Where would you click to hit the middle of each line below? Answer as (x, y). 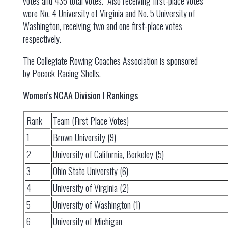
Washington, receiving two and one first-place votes (102, 26)
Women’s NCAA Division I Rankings (80, 95)
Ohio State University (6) (90, 171)
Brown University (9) (84, 137)
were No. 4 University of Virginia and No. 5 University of (109, 13)
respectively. (42, 39)
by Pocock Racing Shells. (62, 73)
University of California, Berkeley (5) (108, 154)
